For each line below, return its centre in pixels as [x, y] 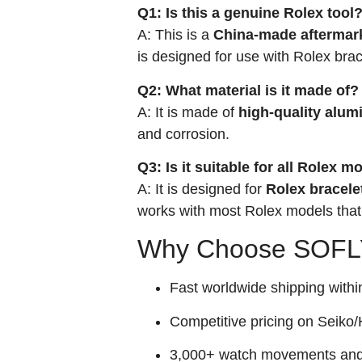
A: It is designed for [202, 189]
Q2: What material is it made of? [248, 90]
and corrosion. [183, 134]
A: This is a [175, 35]
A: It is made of [188, 112]
